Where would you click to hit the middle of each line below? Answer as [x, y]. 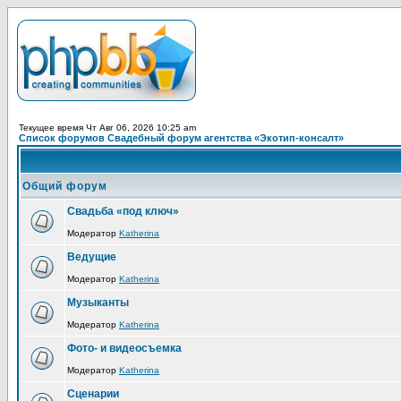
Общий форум [65, 186]
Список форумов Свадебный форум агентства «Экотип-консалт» [181, 138]
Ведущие [92, 257]
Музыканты [98, 303]
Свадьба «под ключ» [123, 211]
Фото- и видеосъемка [124, 348]
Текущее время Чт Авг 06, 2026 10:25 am [107, 128]
